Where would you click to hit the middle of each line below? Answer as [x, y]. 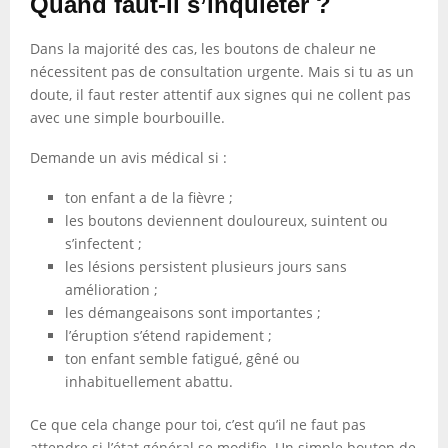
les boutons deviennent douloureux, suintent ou [226, 220]
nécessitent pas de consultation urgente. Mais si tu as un [222, 71]
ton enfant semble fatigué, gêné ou [182, 358]
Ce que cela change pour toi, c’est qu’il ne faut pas [198, 424]
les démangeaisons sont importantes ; [193, 312]
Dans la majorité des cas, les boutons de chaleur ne [203, 48]
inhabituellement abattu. [149, 381]
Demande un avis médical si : [128, 157]
